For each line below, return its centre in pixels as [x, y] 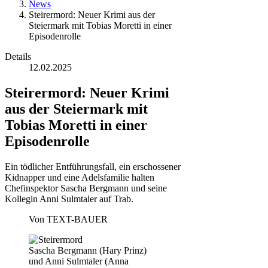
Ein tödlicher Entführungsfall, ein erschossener [93, 166]
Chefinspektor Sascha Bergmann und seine [86, 188]
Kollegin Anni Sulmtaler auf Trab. [69, 199]
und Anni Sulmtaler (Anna [79, 261]
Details [18, 57]
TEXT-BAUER [77, 219]
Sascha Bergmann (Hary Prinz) [88, 250]
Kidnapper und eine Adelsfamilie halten [80, 177]
